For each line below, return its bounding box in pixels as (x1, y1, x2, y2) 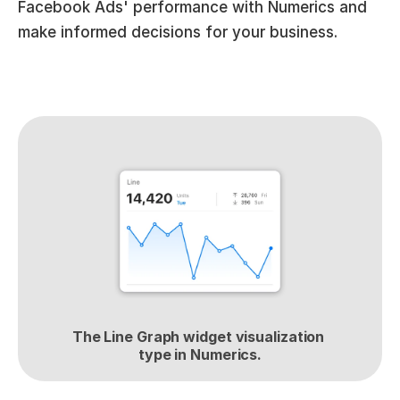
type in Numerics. (137, 346, 262, 363)
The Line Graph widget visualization (71, 328, 325, 346)
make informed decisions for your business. (18, 23, 337, 41)
